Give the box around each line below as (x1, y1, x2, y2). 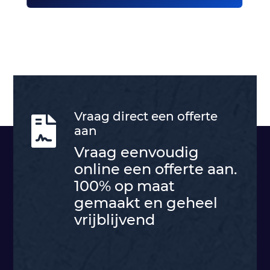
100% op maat (74, 177, 175, 195)
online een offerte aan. (74, 160, 237, 178)
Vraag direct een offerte (74, 109, 218, 124)
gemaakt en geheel (74, 194, 218, 212)
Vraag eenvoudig (74, 143, 199, 162)
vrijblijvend (74, 211, 155, 229)
